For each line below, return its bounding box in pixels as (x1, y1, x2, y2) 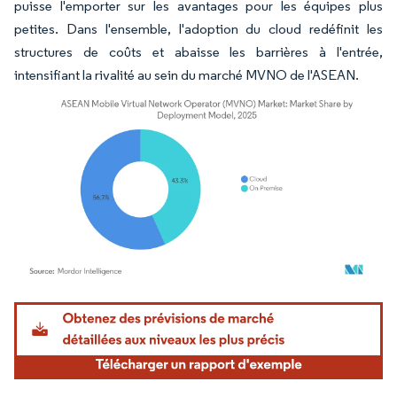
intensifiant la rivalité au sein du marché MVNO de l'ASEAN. (14, 66, 359, 83)
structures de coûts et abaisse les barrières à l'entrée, (14, 43, 383, 60)
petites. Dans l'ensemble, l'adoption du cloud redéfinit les (14, 20, 383, 37)
